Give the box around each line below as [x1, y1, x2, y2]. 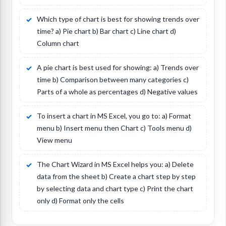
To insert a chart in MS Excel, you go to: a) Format [37, 111, 191, 121]
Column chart [37, 39, 79, 48]
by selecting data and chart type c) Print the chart [37, 184, 193, 193]
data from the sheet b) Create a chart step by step [37, 172, 196, 181]
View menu [37, 136, 72, 145]
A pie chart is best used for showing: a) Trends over [37, 63, 199, 72]
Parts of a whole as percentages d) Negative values [37, 87, 198, 96]
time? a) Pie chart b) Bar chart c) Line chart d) [37, 27, 176, 36]
